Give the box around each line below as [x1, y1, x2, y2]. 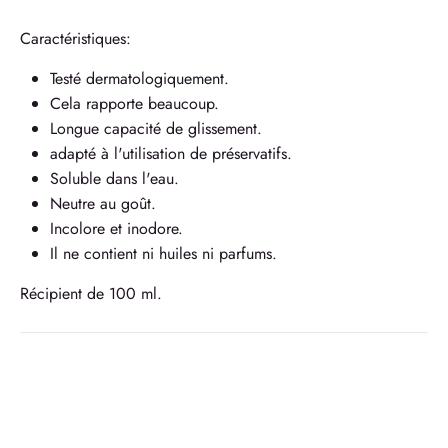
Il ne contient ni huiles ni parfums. [50, 242, 277, 265]
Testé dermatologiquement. [50, 67, 229, 90]
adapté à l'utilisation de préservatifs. [50, 142, 292, 165]
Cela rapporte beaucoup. [50, 92, 219, 115]
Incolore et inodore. [50, 217, 183, 240]
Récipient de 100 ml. [20, 282, 162, 305]
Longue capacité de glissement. [50, 117, 262, 140]
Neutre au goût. [50, 192, 156, 215]
